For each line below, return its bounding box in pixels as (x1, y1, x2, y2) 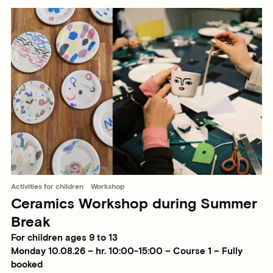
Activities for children (11, 182, 83, 192)
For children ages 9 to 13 (11, 232, 118, 244)
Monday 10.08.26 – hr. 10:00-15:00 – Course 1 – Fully (11, 246, 243, 258)
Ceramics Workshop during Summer (11, 194, 257, 214)
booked (11, 259, 43, 271)
